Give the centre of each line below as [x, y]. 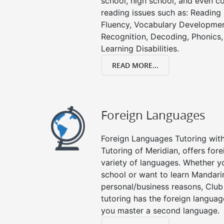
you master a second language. [160, 210]
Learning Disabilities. [140, 48]
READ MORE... [135, 65]
